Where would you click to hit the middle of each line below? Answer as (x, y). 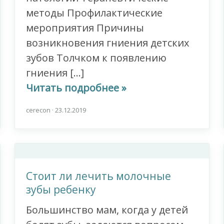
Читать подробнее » (76, 88)
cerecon (39, 110)
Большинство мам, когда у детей (107, 210)
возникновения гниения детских (108, 43)
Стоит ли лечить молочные (99, 176)
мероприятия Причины (85, 28)
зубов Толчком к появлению (96, 58)
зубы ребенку (61, 190)
